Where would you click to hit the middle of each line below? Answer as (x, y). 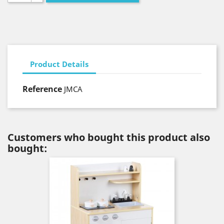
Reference (42, 89)
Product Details (59, 64)
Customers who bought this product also (109, 137)
